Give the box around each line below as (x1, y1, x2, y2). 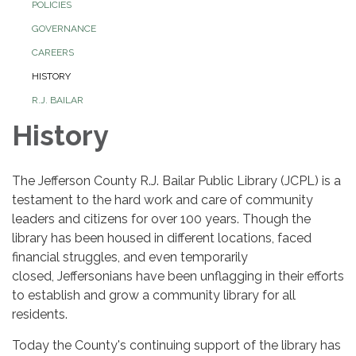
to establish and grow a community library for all (12, 288, 296, 304)
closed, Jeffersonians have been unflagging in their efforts (12, 269, 344, 284)
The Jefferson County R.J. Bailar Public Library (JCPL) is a (12, 173, 341, 189)
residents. (12, 307, 68, 323)
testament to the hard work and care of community (12, 192, 313, 208)
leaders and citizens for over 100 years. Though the (12, 211, 311, 227)
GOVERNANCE (32, 23, 96, 35)
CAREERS (32, 47, 74, 59)
